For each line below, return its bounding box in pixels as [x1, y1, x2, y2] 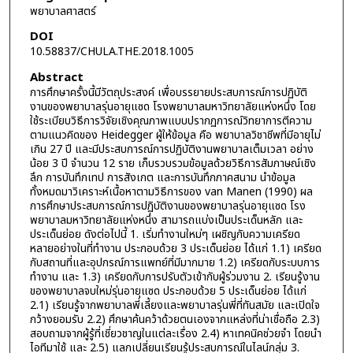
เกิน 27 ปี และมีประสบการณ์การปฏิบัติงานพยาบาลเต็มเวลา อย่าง [29, 140, 314, 158]
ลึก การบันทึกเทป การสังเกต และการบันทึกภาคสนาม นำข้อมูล [29, 169, 295, 186]
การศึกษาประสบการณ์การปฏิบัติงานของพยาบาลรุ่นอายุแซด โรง [29, 197, 306, 214]
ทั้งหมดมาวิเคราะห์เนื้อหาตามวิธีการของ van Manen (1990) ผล [29, 183, 313, 200]
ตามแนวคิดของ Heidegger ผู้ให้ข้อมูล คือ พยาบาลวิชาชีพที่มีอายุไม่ [29, 126, 321, 143]
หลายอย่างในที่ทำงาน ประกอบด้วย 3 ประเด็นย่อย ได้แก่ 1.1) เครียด [29, 240, 321, 257]
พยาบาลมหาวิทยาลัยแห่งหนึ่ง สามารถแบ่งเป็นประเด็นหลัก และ [29, 211, 303, 229]
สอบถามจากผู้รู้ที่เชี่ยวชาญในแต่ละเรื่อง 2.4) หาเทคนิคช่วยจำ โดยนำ [29, 325, 321, 342]
